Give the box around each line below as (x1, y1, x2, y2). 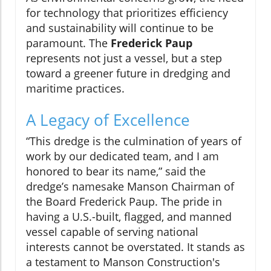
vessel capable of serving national (26, 224, 198, 239)
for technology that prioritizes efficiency (26, 5, 228, 20)
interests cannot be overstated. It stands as (26, 239, 245, 254)
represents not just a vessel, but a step (26, 50, 222, 65)
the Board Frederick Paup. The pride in (26, 194, 222, 209)
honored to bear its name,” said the (26, 163, 206, 178)
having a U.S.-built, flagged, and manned (26, 209, 232, 224)
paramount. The (26, 35, 111, 50)
